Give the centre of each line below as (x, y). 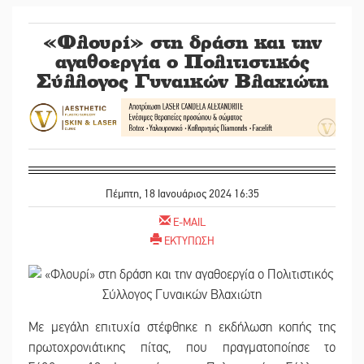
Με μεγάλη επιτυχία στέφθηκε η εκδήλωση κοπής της (182, 327)
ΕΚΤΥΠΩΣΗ (189, 240)
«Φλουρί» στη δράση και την (182, 42)
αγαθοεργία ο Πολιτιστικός (182, 61)
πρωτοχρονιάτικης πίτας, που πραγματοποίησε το (182, 347)
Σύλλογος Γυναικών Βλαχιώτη (182, 81)
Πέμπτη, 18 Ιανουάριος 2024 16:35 (182, 193)
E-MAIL (189, 222)
